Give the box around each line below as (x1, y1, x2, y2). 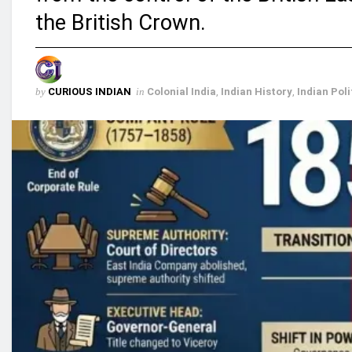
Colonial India (147, 86, 216, 98)
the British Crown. (35, 9, 206, 35)
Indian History (221, 86, 292, 98)
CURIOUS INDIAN (48, 86, 131, 98)
